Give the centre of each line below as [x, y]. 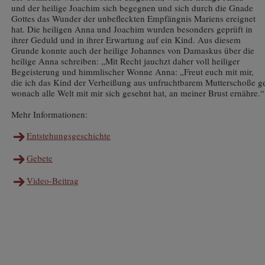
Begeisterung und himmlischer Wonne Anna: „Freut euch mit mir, [132, 72]
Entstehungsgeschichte [69, 135]
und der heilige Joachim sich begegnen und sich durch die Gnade [132, 8]
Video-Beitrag [53, 181]
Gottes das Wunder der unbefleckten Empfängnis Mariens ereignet [133, 18]
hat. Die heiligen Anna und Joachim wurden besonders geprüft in [132, 29]
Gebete [40, 158]
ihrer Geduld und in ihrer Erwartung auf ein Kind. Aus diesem [126, 40]
